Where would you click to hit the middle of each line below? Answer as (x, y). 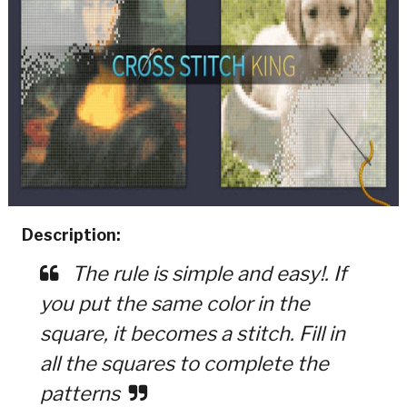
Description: (71, 234)
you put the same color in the (174, 303)
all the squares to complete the (184, 363)
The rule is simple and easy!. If (206, 273)
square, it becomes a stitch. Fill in (192, 333)
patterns (79, 393)
